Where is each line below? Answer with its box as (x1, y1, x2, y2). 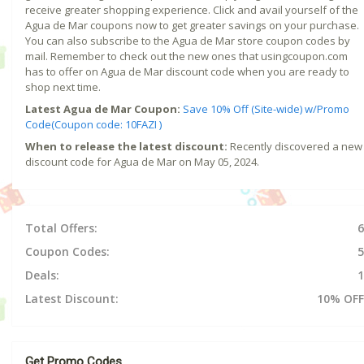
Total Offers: (25, 219, 97, 236)
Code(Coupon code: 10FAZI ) (25, 116, 162, 132)
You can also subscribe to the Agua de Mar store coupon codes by (25, 32, 350, 48)
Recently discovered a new (227, 138, 362, 154)
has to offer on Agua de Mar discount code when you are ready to (25, 63, 349, 79)
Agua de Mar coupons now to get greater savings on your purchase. (25, 17, 359, 32)
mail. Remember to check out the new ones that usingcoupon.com (25, 48, 348, 63)
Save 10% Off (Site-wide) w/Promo (183, 101, 349, 116)
